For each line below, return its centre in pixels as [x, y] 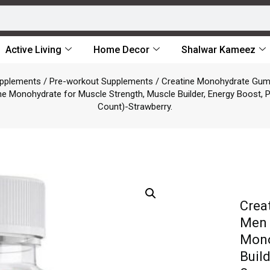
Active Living [33, 50]
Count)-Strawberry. [135, 107]
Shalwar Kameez [218, 50]
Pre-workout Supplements [101, 81]
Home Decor [121, 50]
